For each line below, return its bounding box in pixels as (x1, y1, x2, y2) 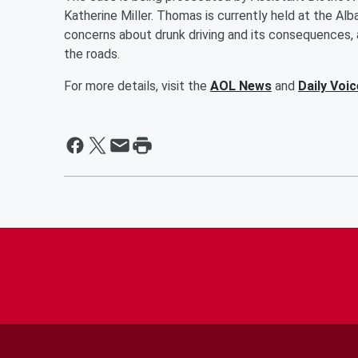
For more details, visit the (64, 78, 210, 93)
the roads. (64, 46, 120, 62)
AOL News (210, 78, 272, 93)
